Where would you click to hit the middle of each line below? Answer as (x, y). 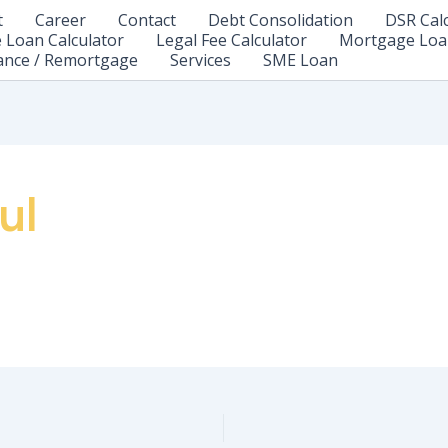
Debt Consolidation (280, 20)
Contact (147, 20)
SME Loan (300, 60)
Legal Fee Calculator (231, 40)
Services (200, 60)
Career (60, 20)
